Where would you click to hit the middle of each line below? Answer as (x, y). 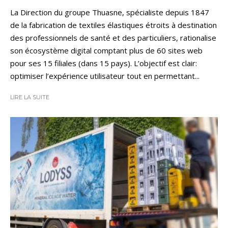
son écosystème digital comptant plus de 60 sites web (106, 50)
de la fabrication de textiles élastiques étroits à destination (113, 25)
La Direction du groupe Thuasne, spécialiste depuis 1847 (110, 12)
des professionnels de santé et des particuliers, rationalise (113, 37)
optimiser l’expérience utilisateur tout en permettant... (105, 76)
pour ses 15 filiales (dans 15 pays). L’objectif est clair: (104, 63)
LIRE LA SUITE (30, 97)
